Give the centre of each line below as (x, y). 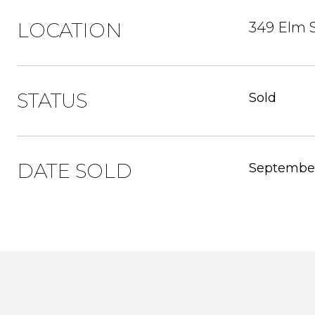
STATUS (52, 101)
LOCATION (70, 30)
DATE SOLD (75, 171)
